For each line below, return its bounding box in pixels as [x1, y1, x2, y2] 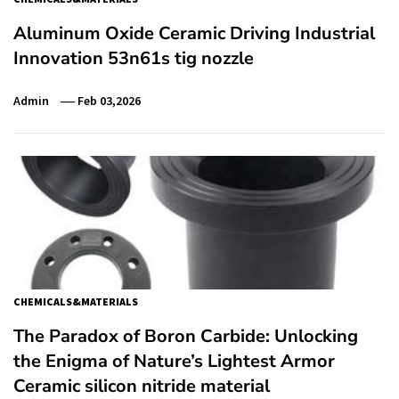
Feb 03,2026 [77, 92, 142, 109]
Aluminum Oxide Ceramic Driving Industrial [13, 20, 375, 45]
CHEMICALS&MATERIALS [13, 294, 138, 308]
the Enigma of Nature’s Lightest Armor [13, 348, 335, 373]
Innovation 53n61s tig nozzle [13, 45, 254, 70]
